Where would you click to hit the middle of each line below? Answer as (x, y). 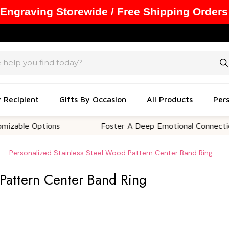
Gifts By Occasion (93, 99)
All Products (170, 99)
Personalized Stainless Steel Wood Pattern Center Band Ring (111, 153)
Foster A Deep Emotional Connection (138, 126)
